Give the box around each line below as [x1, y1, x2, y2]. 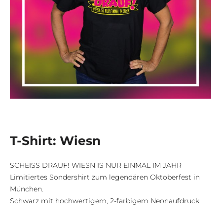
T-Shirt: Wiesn [10, 133, 101, 148]
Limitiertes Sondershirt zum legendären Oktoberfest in [10, 172, 200, 182]
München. [10, 184, 43, 193]
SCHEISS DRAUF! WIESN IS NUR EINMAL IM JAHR [10, 160, 182, 170]
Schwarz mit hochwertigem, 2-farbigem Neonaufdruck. [10, 196, 201, 205]
